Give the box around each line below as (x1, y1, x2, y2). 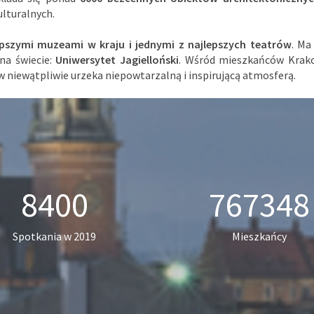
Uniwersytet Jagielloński (55, 53, 179, 67)
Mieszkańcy (232, 229, 287, 243)
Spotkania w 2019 (13, 229, 97, 243)
